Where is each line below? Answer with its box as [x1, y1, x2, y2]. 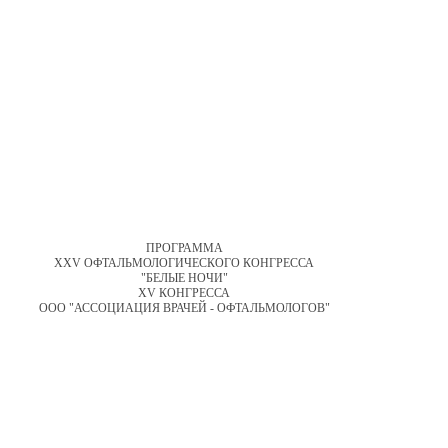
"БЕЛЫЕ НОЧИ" [140, 271, 228, 286]
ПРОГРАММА [145, 241, 223, 256]
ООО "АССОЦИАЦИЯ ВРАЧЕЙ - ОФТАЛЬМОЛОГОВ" [38, 301, 330, 316]
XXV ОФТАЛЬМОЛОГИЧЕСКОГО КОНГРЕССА [54, 256, 314, 271]
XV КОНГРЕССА [138, 286, 230, 301]
